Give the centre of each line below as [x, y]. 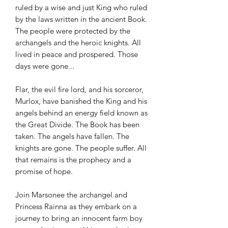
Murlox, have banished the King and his [81, 101]
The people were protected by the [73, 31]
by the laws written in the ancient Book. [81, 19]
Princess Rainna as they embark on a [76, 207]
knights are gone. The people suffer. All [81, 148]
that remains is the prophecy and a [73, 160]
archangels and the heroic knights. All [78, 43]
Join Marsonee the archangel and [71, 195]
